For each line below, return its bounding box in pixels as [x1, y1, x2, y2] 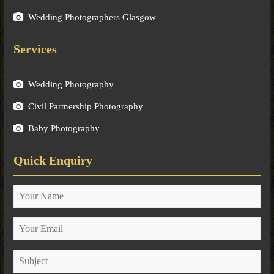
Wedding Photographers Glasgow [28, 12, 156, 23]
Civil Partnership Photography [28, 102, 143, 112]
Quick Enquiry [13, 154, 92, 168]
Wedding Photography [28, 80, 114, 90]
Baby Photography [28, 124, 100, 134]
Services [13, 42, 57, 56]
